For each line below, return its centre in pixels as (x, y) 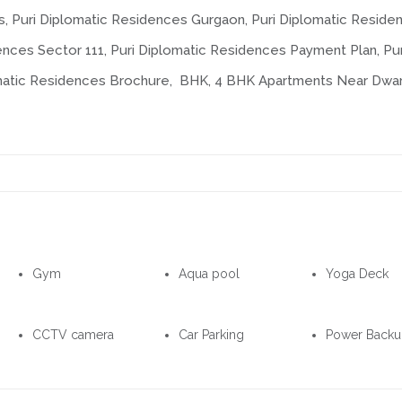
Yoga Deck (357, 274)
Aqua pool (210, 274)
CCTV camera (73, 335)
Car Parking (212, 335)
